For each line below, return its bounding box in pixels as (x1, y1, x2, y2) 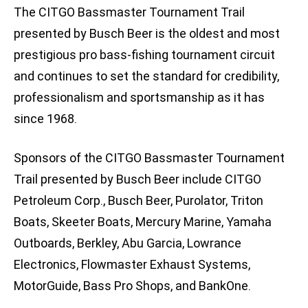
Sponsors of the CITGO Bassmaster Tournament (14, 151, 285, 166)
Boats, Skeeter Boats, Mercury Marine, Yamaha (14, 214, 272, 230)
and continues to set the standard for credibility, (14, 69, 279, 84)
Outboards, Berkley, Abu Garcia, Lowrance (14, 236, 241, 251)
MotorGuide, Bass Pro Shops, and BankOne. (14, 278, 251, 294)
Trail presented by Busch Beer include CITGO (14, 172, 261, 187)
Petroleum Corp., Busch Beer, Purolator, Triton (14, 193, 263, 208)
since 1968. (14, 111, 77, 126)
